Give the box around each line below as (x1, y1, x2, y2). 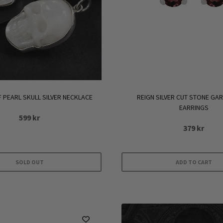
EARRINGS (179, 103, 209, 112)
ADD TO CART (175, 158, 212, 166)
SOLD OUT (15, 158, 44, 166)
